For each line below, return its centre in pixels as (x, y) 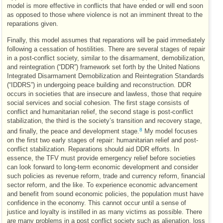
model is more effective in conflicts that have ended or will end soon (105, 6)
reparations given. (33, 24)
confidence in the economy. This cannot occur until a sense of (97, 203)
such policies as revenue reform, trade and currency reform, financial (106, 176)
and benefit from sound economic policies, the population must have (105, 194)
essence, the (27, 158)
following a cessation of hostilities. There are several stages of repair (106, 49)
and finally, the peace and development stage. (73, 131)
